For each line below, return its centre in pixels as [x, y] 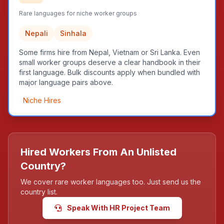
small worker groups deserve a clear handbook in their [110, 62]
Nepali [36, 33]
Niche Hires [42, 100]
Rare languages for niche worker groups [78, 13]
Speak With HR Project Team [117, 208]
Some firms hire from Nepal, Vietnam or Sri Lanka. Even [109, 52]
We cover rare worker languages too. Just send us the [111, 182]
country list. [39, 192]
